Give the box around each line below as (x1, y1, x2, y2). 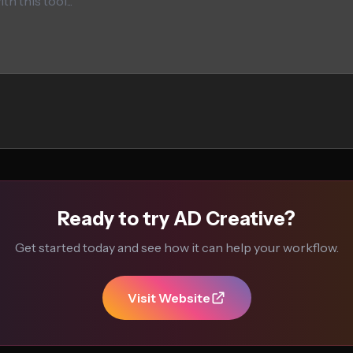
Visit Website (127, 290, 210, 306)
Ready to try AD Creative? (58, 207, 295, 230)
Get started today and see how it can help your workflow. (14, 240, 339, 255)
